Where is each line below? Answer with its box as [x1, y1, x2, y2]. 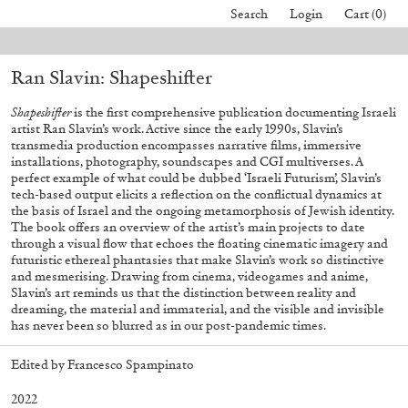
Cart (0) [344, 6, 386, 22]
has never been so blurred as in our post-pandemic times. [11, 318, 326, 333]
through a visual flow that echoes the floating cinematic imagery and [11, 236, 388, 251]
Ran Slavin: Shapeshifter [11, 66, 212, 89]
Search [230, 6, 268, 22]
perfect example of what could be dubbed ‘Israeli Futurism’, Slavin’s [11, 170, 382, 186]
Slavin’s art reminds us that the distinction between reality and [11, 285, 356, 301]
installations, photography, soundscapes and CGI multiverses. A [11, 154, 362, 169]
